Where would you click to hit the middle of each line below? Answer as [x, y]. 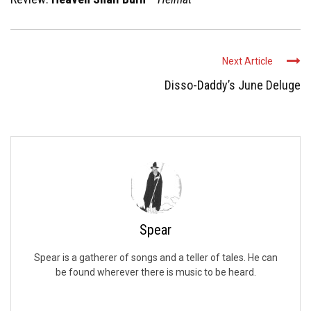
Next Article [247, 61]
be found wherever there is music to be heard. [155, 272]
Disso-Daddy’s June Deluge [233, 85]
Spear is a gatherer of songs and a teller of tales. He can [155, 258]
